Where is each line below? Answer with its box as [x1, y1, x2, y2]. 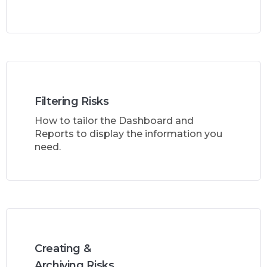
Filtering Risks [35, 95, 109, 108]
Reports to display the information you [35, 128, 222, 140]
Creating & [35, 242, 91, 256]
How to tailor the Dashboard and [35, 115, 194, 127]
